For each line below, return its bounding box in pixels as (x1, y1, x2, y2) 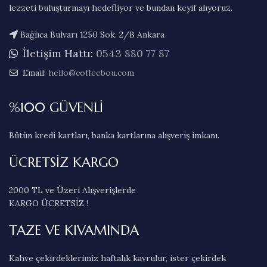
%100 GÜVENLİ (9, 100, 103, 116)
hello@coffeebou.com (48, 67, 134, 78)
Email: (20, 67, 48, 78)
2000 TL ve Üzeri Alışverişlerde (9, 185, 136, 195)
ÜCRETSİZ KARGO (9, 154, 119, 170)
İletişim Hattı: (23, 46, 96, 60)
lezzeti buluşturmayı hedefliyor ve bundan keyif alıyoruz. (9, 2, 232, 13)
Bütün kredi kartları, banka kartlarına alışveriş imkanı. (9, 130, 219, 141)
